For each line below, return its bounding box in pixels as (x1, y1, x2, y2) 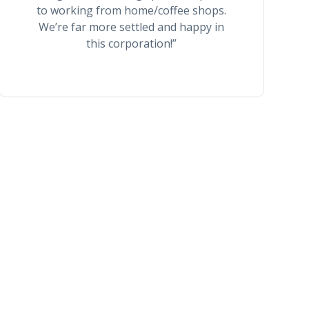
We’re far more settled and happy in (39, 19, 225, 34)
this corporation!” (86, 36, 177, 51)
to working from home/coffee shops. (37, 3, 227, 18)
